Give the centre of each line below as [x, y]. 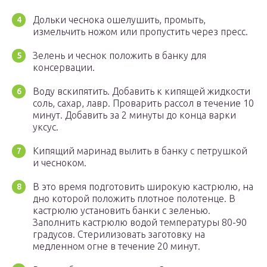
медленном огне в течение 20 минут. [117, 246]
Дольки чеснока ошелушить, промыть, [119, 20]
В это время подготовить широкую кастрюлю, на [143, 187]
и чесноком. [60, 163]
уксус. [46, 127]
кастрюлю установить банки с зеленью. [122, 211]
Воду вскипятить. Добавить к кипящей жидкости [142, 91]
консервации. [64, 68]
